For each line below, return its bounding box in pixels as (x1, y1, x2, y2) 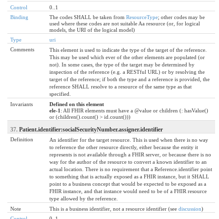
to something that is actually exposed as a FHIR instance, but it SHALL (49, 173, 209, 179)
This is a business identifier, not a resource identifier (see (49, 205, 178, 212)
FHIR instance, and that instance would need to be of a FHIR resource (49, 188, 207, 194)
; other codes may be (158, 14, 205, 20)
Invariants (10, 101, 33, 107)
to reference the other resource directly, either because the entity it (49, 144, 198, 150)
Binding (10, 14, 28, 20)
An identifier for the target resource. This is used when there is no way (49, 136, 208, 143)
